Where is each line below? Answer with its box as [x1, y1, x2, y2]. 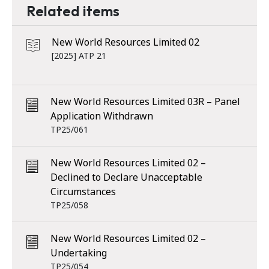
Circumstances [50, 185, 116, 199]
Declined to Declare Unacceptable [50, 171, 202, 184]
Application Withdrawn [50, 109, 153, 123]
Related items [26, 2, 119, 20]
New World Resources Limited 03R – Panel [50, 95, 240, 109]
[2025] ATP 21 [52, 50, 106, 62]
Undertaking [50, 246, 107, 260]
